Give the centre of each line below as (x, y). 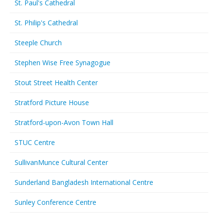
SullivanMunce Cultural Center (61, 162)
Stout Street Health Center (56, 82)
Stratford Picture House (52, 102)
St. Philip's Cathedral (46, 23)
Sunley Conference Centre (55, 202)
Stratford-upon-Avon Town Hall (64, 122)
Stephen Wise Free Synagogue (63, 63)
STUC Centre (35, 142)
